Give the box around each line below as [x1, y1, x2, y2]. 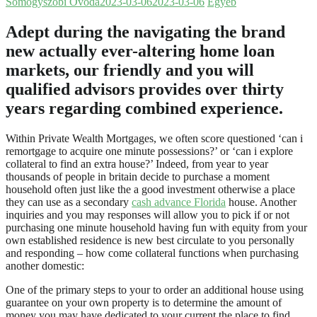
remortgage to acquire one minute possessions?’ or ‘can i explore [6, 144, 293, 157]
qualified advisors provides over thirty [6, 79, 284, 98]
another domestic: [6, 259, 84, 272]
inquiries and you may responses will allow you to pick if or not [6, 208, 289, 221]
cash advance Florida [132, 195, 226, 208]
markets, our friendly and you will [6, 60, 254, 79]
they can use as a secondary [6, 195, 132, 208]
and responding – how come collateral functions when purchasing [6, 246, 299, 259]
